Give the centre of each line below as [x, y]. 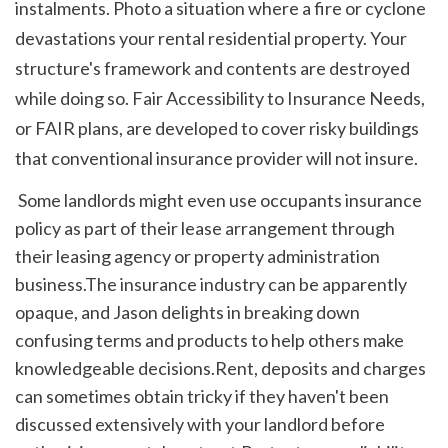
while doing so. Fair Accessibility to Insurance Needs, [220, 98]
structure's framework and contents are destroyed [212, 68]
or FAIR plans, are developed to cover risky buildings [217, 128]
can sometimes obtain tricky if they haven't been [202, 395]
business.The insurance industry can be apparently [211, 283]
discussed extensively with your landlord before [200, 423]
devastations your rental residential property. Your [211, 38]
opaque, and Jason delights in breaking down [187, 311]
